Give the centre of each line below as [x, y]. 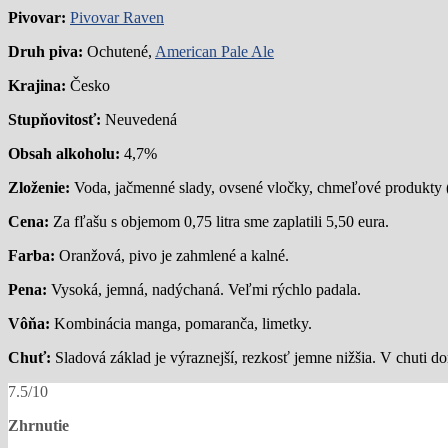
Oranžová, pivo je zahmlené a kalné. [174, 255]
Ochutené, [121, 51]
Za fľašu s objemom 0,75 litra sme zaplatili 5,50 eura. [221, 221]
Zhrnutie [38, 425]
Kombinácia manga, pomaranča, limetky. [183, 323]
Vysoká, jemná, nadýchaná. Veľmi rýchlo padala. [206, 289]
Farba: [33, 255]
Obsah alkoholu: [66, 153]
